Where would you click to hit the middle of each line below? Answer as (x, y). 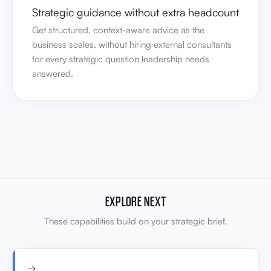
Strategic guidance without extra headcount (135, 12)
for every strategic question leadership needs (121, 59)
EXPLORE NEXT (135, 201)
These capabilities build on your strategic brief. (135, 221)
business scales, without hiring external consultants (132, 44)
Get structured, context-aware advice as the (118, 30)
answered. (53, 73)
